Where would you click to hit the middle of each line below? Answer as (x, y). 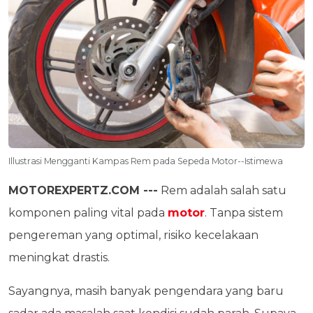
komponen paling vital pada (88, 212)
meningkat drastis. (60, 257)
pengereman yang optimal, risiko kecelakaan (133, 235)
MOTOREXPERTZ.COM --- (83, 190)
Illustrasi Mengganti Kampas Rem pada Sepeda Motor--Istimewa (146, 161)
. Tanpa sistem (244, 212)
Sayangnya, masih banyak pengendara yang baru (146, 291)
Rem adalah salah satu (222, 190)
